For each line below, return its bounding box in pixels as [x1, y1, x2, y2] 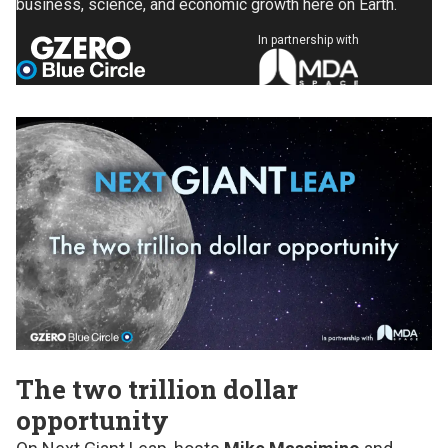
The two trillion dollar [16, 372, 298, 407]
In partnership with [258, 32, 359, 47]
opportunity [16, 403, 169, 438]
